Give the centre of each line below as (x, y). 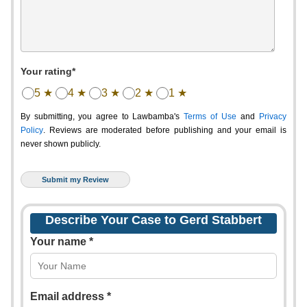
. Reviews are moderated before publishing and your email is (165, 130)
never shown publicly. (61, 144)
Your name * (62, 242)
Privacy (273, 116)
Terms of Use (210, 116)
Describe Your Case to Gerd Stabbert (153, 220)
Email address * (71, 296)
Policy (32, 130)
